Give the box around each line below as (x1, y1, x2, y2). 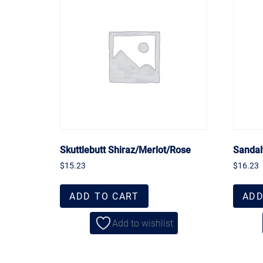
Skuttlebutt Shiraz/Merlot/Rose (60, 143, 191, 156)
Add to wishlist (112, 217, 173, 230)
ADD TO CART (69, 190, 139, 203)
